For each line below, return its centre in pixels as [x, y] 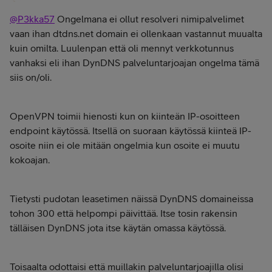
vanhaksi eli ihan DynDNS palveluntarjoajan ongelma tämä [134, 63]
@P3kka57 [32, 19]
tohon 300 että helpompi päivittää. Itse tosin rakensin [124, 213]
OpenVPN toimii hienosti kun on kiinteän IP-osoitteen [125, 116]
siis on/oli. [31, 77]
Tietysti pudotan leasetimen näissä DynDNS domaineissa [131, 199]
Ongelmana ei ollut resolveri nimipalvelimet [149, 19]
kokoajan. [31, 160]
